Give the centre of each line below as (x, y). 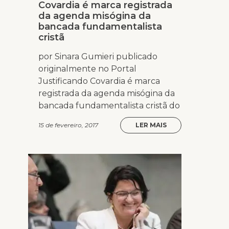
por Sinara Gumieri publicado (98, 57)
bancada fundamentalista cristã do (109, 106)
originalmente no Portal (87, 69)
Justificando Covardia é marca (99, 81)
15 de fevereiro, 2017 (68, 125)
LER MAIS (151, 125)
